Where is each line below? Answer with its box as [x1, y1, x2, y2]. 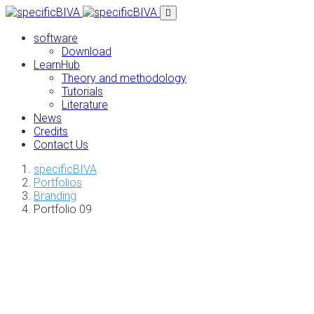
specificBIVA [34, 163, 97, 176]
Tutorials [62, 85, 103, 98]
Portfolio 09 [34, 203, 92, 216]
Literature [62, 98, 108, 111]
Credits [34, 125, 68, 138]
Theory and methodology [62, 71, 186, 85]
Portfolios [34, 176, 82, 189]
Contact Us [34, 138, 88, 151]
